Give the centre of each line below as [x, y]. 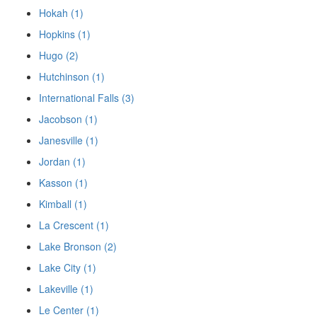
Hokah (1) [61, 12]
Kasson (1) [63, 182]
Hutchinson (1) [72, 76]
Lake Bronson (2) [78, 246]
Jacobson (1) [68, 119]
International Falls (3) [87, 97]
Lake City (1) [68, 267]
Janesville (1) [69, 140]
